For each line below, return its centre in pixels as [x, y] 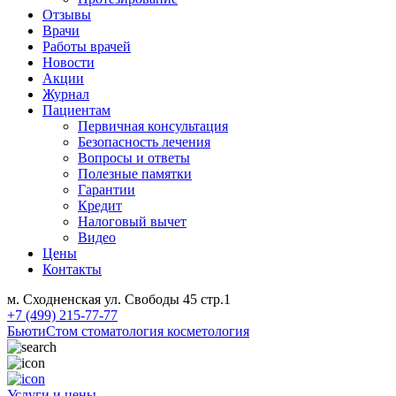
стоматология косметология [165, 331]
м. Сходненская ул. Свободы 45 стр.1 [119, 299]
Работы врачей [87, 46]
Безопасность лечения [144, 142]
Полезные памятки [135, 174]
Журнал [66, 94]
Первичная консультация [153, 126]
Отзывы [67, 15]
